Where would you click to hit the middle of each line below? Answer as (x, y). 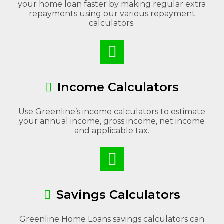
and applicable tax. (112, 131)
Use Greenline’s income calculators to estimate (112, 112)
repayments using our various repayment (112, 14)
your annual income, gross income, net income (112, 121)
